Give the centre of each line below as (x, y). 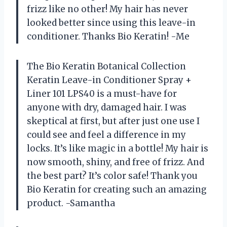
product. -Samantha (71, 203)
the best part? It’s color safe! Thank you (112, 176)
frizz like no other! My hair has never (107, 9)
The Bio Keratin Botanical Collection (106, 66)
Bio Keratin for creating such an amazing (117, 189)
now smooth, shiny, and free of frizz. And (116, 162)
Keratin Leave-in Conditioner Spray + (109, 80)
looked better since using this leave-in (111, 23)
